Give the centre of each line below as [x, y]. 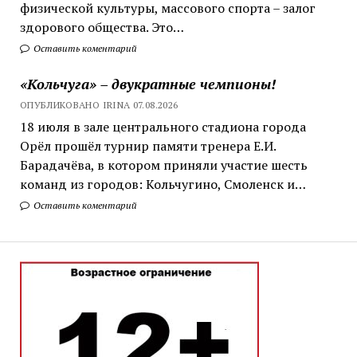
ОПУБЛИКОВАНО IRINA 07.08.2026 [99, 104]
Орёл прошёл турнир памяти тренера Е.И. [147, 145]
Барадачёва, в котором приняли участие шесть [163, 165]
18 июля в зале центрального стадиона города [163, 126]
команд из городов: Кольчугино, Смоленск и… [163, 184]
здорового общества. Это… [102, 27]
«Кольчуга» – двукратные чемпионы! [147, 83]
